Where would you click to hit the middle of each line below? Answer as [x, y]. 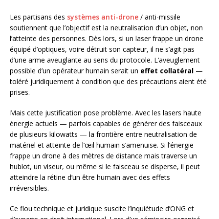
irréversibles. [29, 188]
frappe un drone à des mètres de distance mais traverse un [103, 155]
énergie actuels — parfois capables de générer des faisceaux [106, 123]
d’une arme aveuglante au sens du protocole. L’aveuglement [105, 60]
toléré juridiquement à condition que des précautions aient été [108, 81]
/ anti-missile [159, 17]
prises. [20, 92]
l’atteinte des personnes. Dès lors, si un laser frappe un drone [107, 38]
